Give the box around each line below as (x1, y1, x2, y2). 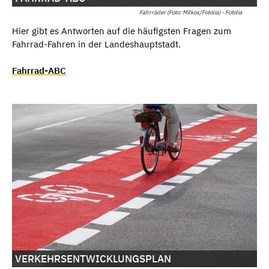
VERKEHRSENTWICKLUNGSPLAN (15, 252, 171, 265)
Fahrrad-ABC (12, 65, 66, 77)
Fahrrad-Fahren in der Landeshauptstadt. (12, 38, 183, 50)
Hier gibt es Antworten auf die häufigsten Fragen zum (12, 25, 231, 37)
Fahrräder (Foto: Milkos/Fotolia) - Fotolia (139, 8, 242, 16)
